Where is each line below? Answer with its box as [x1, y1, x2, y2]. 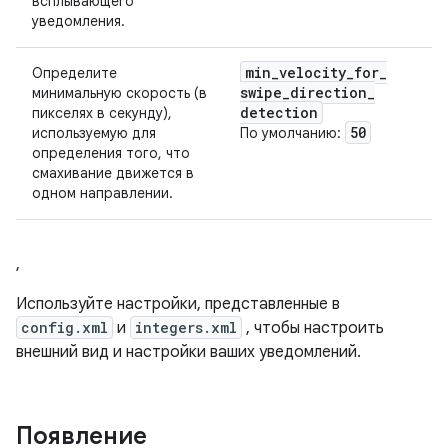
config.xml [21, 318, 108, 337]
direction [290, 83, 367, 102]
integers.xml [135, 318, 237, 337]
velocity [279, 63, 346, 82]
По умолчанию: [240, 124, 345, 142]
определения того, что [32, 144, 190, 162]
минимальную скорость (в [32, 84, 207, 102]
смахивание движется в [32, 164, 194, 182]
